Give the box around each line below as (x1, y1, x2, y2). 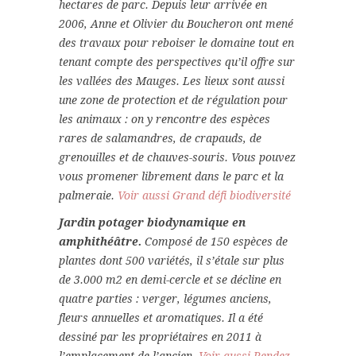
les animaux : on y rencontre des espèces (59, 113, 270, 126)
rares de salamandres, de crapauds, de (59, 132, 261, 145)
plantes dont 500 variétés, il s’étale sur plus (59, 254, 284, 268)
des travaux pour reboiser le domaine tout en (59, 37, 294, 50)
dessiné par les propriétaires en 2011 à (59, 331, 261, 344)
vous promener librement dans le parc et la (59, 170, 284, 184)
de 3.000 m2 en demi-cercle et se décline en (59, 273, 281, 287)
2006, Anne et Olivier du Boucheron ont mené (59, 17, 293, 31)
